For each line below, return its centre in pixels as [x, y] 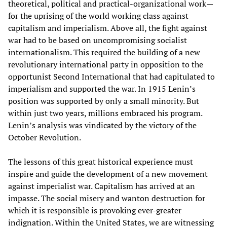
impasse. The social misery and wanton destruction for [107, 198]
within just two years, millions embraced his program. [105, 113]
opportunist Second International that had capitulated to [111, 77]
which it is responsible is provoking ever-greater [95, 211]
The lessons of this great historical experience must [101, 162]
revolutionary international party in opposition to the [106, 65]
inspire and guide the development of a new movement [108, 174]
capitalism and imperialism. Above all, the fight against [108, 28]
